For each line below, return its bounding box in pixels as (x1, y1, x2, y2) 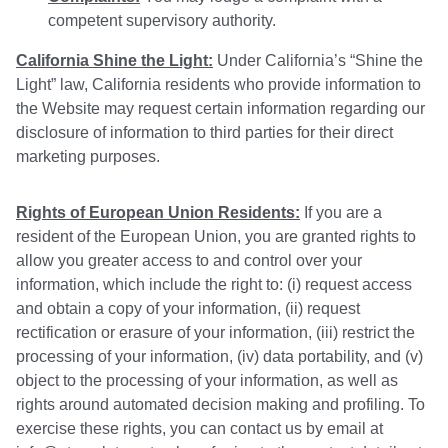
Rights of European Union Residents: (16, 204, 300, 222)
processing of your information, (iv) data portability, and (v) (16, 348, 423, 366)
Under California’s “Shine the (213, 52, 423, 70)
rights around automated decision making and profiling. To (16, 396, 425, 414)
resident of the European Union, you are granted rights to (16, 228, 416, 246)
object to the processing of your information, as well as (16, 372, 398, 390)
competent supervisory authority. (48, 12, 276, 30)
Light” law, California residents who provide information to (16, 76, 421, 94)
